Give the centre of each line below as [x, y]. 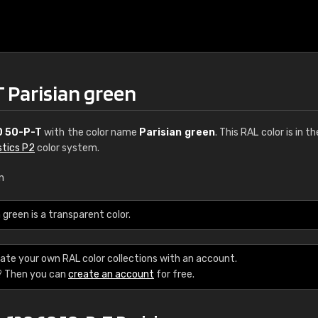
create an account [111, 274]
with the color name [91, 132]
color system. [67, 148]
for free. [174, 274]
